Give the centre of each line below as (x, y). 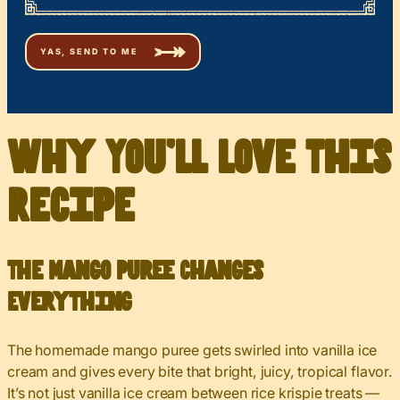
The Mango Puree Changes (135, 272)
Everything (70, 304)
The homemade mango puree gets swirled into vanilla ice (192, 350)
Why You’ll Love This (199, 160)
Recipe (71, 208)
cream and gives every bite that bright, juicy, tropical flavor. (200, 372)
